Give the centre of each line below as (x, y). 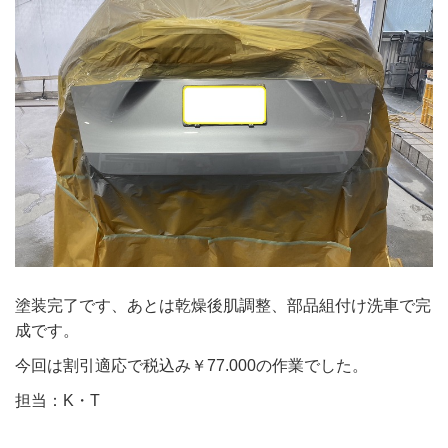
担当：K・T (57, 400)
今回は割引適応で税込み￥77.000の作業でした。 (191, 365)
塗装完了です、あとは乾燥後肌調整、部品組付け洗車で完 (223, 305)
